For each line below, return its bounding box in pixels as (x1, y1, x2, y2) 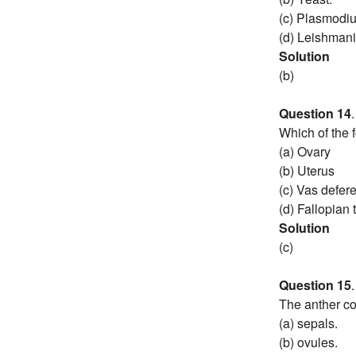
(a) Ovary (279, 141, 331, 161)
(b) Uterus (279, 161, 335, 180)
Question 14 (279, 103, 351, 122)
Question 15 (279, 275, 351, 294)
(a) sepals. (279, 313, 338, 332)
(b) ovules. (279, 332, 338, 351)
